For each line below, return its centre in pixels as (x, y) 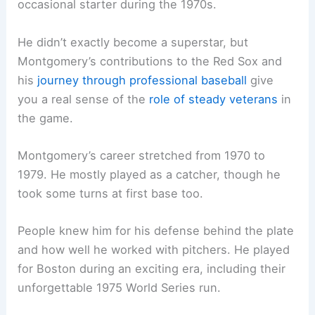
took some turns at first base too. (111, 193)
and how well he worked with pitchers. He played (154, 250)
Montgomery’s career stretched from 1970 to (142, 155)
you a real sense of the (84, 99)
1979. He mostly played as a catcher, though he (149, 174)
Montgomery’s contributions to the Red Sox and (150, 61)
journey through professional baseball (142, 80)
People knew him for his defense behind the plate (156, 231)
